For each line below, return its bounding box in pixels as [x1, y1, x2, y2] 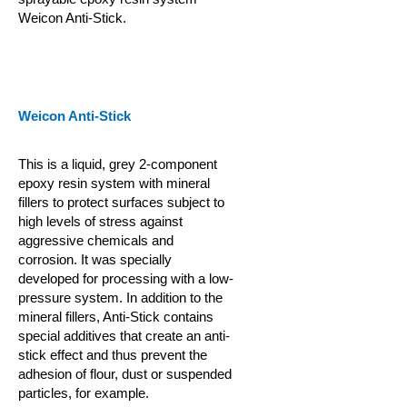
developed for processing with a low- [18, 271, 233, 286]
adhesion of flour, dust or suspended [18, 366, 232, 382]
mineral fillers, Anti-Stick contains [18, 309, 213, 324]
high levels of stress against [18, 213, 183, 229]
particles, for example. [18, 385, 149, 401]
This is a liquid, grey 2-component [18, 156, 217, 172]
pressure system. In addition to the [18, 290, 223, 305]
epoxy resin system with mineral [18, 175, 210, 191]
